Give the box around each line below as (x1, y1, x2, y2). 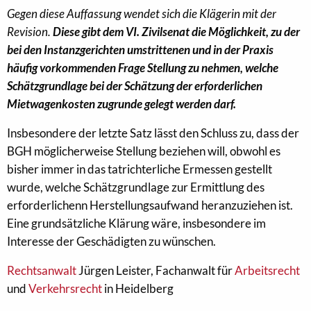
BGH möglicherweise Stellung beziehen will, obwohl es (7, 144, 280, 158)
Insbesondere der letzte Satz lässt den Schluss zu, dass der (7, 126, 299, 140)
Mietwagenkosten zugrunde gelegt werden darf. (7, 96, 236, 111)
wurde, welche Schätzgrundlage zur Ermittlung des (7, 180, 264, 194)
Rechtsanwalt (7, 263, 76, 278)
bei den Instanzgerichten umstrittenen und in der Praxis (7, 42, 274, 57)
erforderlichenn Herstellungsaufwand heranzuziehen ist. (7, 198, 293, 212)
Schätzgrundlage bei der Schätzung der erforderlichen (7, 78, 262, 93)
